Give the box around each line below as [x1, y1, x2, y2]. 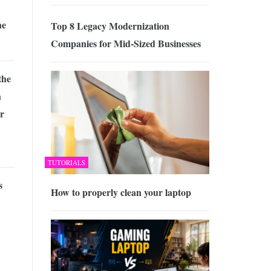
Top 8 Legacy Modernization [50, 19, 169, 33]
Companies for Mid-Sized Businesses [50, 36, 201, 51]
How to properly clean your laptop [50, 184, 191, 199]
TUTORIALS [47, 157, 85, 167]
